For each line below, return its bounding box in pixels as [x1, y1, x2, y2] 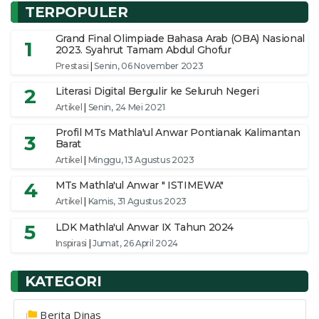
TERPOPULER [25, 3, 127, 21]
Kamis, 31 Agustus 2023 [88, 196, 187, 207]
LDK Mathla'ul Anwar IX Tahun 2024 [55, 221, 234, 234]
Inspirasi [55, 238, 87, 249]
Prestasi [55, 61, 89, 72]
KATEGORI [25, 272, 101, 290]
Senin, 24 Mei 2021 [88, 102, 165, 113]
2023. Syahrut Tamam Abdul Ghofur [55, 43, 231, 57]
